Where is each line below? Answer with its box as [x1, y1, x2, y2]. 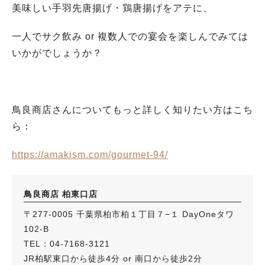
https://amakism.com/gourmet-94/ [12, 150, 168, 160]
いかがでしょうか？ [12, 48, 102, 58]
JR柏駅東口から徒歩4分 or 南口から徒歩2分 [24, 254, 202, 263]
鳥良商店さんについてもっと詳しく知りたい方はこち [12, 105, 253, 115]
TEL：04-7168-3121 [24, 239, 110, 248]
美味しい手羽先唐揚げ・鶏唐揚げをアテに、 [12, 3, 213, 13]
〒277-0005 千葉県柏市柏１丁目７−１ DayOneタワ [24, 209, 234, 219]
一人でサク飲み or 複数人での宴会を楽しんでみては [12, 31, 248, 41]
